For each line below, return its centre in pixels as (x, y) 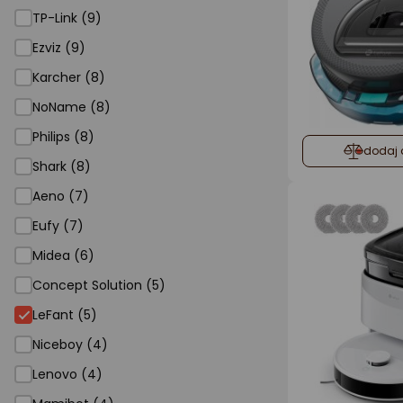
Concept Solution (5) (99, 285)
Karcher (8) (69, 77)
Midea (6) (63, 255)
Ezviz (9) (59, 48)
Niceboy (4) (70, 345)
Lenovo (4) (67, 374)
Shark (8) (62, 166)
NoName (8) (72, 107)
